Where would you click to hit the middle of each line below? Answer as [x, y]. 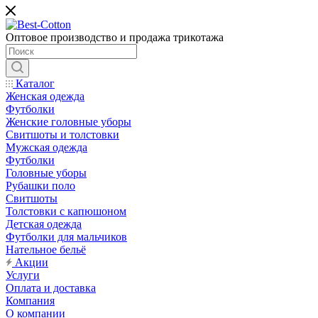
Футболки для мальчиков [66, 237]
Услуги [23, 275]
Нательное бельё [46, 250]
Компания [30, 301]
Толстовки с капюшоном [66, 211]
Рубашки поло [40, 186]
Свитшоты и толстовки [62, 135]
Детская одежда [44, 224]
